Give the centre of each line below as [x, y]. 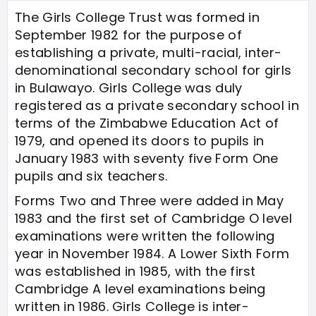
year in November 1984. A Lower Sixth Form [152, 254]
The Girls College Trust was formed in [138, 17]
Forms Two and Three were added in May [150, 201]
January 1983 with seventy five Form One [147, 158]
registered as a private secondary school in [157, 105]
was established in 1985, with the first [135, 271]
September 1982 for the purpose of [128, 35]
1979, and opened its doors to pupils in [140, 141]
